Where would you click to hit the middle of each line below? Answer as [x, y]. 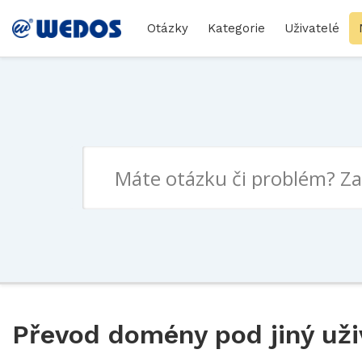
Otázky [168, 28]
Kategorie [236, 28]
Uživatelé [312, 28]
